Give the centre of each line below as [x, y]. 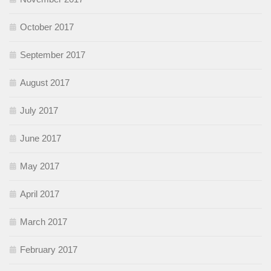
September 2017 [53, 54]
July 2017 [39, 110]
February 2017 [49, 249]
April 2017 [40, 194]
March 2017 [44, 221]
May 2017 [40, 166]
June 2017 [41, 138]
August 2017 [45, 82]
